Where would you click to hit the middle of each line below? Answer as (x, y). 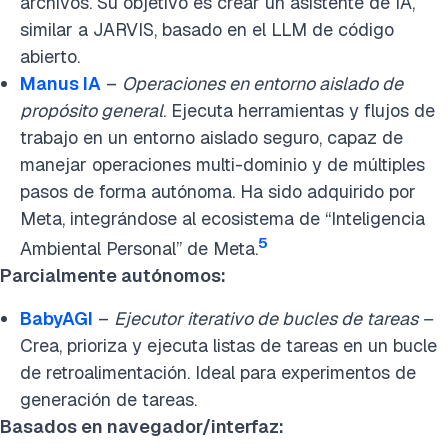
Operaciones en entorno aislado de (262, 84)
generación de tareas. (108, 400)
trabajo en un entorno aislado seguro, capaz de (211, 138)
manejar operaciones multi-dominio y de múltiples (222, 165)
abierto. (50, 57)
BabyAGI (56, 319)
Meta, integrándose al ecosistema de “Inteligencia (222, 219)
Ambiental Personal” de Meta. (139, 249)
